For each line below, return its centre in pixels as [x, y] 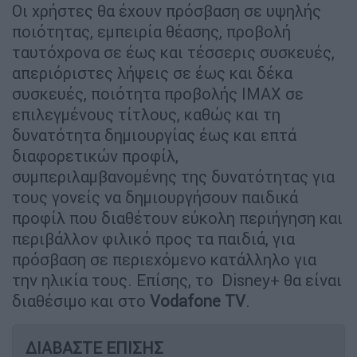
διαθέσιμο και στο [81, 300]
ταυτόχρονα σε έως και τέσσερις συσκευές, [173, 52]
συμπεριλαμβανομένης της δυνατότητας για [173, 176]
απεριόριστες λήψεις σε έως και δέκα [152, 73]
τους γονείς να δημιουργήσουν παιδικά [155, 197]
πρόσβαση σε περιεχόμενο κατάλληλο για [164, 259]
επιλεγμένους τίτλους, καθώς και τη [146, 114]
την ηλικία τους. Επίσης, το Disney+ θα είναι [177, 280]
